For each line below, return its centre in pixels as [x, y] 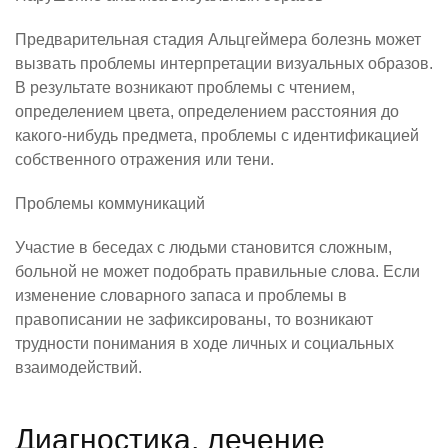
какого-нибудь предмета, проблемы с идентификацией [217, 135]
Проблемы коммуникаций [110, 203]
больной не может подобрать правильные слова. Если [217, 271]
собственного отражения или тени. [144, 159]
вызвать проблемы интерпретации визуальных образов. [224, 63]
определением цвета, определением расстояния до [207, 111]
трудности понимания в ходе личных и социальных [204, 343]
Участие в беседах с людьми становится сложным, [203, 247]
